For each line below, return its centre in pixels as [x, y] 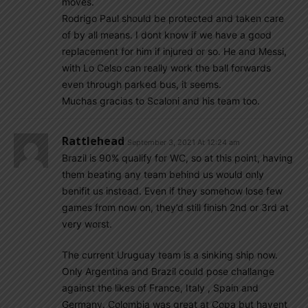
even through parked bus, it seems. [142, 84]
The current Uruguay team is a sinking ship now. [170, 255]
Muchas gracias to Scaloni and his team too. [161, 101]
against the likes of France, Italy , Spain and [160, 288]
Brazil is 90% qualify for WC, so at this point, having [177, 158]
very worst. [87, 224]
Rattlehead [93, 141]
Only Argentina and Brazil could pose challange [168, 271]
